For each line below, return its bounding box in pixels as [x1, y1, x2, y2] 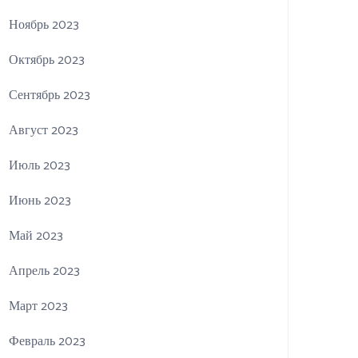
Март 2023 [9, 296, 69, 318]
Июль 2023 [9, 155, 71, 177]
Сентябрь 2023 [9, 85, 91, 107]
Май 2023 [9, 225, 64, 248]
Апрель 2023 [9, 261, 81, 283]
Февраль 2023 [9, 331, 86, 353]
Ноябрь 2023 [9, 14, 80, 37]
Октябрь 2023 [9, 50, 86, 72]
